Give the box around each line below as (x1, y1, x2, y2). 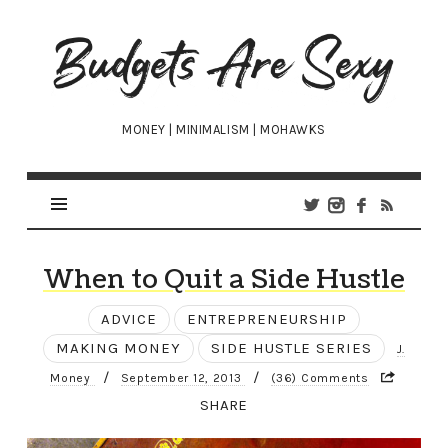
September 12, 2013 (120, 371, 246, 386)
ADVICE (100, 310, 157, 329)
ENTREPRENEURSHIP (186, 310, 347, 329)
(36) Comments (271, 371, 369, 386)
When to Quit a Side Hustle (42, 261, 405, 299)
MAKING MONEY (55, 339, 181, 358)
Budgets (49, 30, 152, 54)
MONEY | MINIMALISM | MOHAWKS (122, 122, 326, 138)
